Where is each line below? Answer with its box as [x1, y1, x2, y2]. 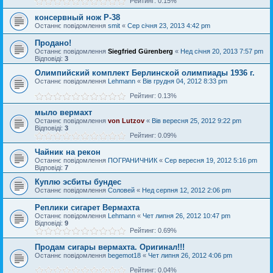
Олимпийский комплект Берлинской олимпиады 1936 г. [35, 68, 255, 77]
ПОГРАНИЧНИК [108, 157, 157, 164]
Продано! [35, 38, 71, 48]
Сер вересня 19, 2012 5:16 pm [165, 157, 257, 164]
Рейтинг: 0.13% [126, 92, 177, 99]
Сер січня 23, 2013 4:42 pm [127, 22, 210, 29]
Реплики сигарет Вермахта [35, 203, 140, 212]
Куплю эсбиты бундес [35, 177, 121, 186]
